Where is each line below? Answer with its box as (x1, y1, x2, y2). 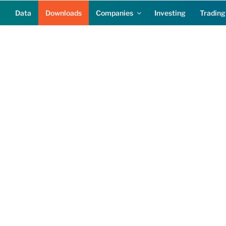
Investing (154, 9, 186, 17)
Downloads (45, 9, 82, 17)
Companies (96, 9, 133, 17)
